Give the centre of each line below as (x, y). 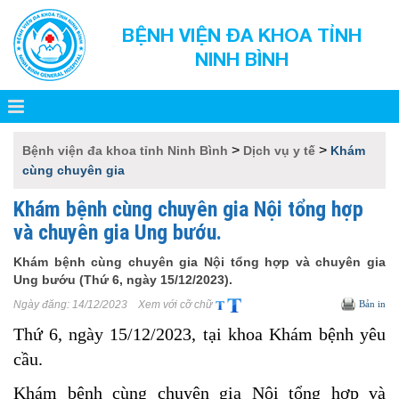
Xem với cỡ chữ (173, 305)
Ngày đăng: (43, 305)
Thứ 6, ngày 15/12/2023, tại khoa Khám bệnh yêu (199, 334)
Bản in (372, 304)
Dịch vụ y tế (279, 151)
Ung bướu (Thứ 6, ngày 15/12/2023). (123, 280)
